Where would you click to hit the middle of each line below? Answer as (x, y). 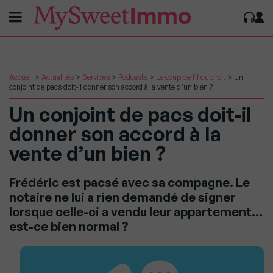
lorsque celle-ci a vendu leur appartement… (136, 212)
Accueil (21, 77)
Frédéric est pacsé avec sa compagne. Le (129, 183)
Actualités (58, 77)
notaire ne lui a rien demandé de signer (122, 197)
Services (96, 77)
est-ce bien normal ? (69, 226)
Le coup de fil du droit (191, 77)
